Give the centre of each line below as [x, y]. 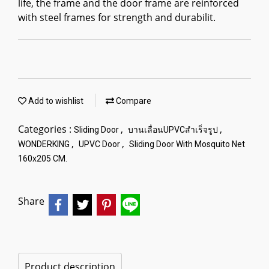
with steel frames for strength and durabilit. [117, 17]
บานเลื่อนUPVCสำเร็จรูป [174, 130]
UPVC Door [100, 144]
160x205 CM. [43, 159]
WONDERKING [45, 144]
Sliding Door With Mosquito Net [187, 144]
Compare [133, 101]
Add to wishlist [55, 101]
